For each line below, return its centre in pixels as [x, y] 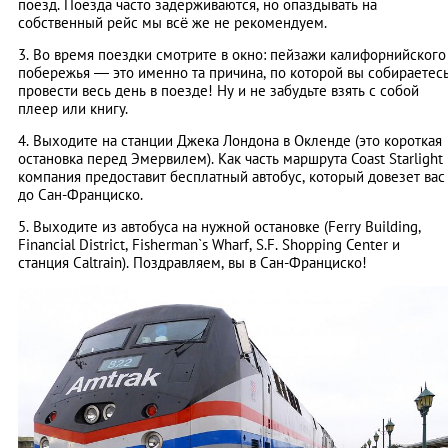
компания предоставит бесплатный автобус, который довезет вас [231, 177]
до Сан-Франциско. [80, 195]
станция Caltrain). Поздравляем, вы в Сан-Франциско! [192, 263]
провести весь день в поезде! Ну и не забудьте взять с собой [218, 91]
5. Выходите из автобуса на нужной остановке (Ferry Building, [219, 227]
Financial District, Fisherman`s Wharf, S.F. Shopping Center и [209, 245]
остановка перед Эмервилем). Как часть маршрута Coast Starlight [230, 159]
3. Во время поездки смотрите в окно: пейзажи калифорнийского [232, 55]
